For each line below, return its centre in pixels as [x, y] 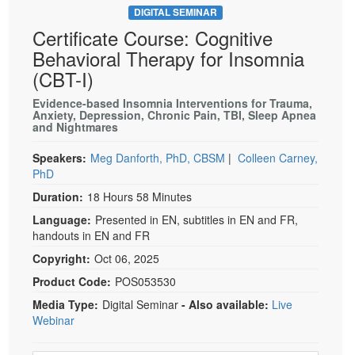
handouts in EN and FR [91, 235]
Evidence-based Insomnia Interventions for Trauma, [172, 103]
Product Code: [72, 281]
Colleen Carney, [278, 157]
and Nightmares [75, 126]
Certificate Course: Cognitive [153, 37]
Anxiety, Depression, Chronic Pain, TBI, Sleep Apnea [174, 115]
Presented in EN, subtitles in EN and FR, [197, 219]
